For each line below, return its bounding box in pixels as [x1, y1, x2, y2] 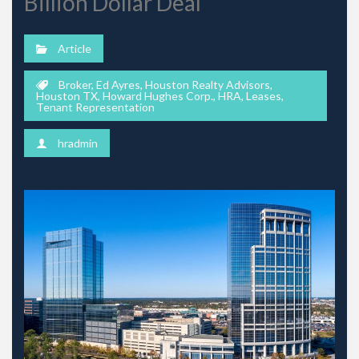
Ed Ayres [96, 77, 140, 91]
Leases [246, 88, 281, 103]
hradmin [58, 135, 98, 150]
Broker [58, 77, 91, 91]
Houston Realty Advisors [145, 77, 270, 91]
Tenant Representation [36, 99, 155, 114]
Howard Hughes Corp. [103, 88, 213, 103]
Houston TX [36, 88, 98, 103]
